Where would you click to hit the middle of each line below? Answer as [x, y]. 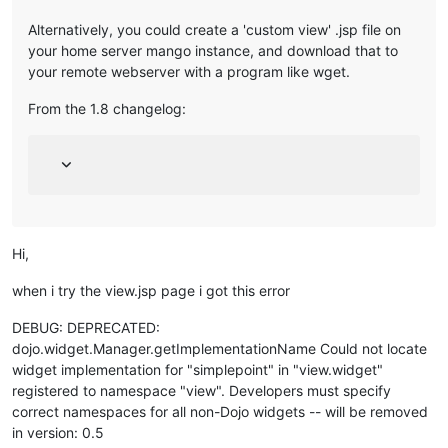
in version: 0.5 [58, 432]
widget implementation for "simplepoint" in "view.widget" [197, 369]
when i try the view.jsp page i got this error [151, 290]
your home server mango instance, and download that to [213, 50]
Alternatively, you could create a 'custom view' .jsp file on [214, 29]
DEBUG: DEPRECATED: [86, 327]
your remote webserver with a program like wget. [189, 71]
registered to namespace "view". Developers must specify [201, 390]
